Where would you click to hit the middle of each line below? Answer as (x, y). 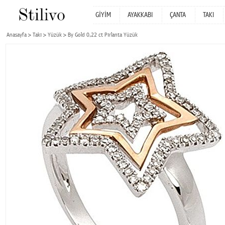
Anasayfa (17, 35)
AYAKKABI (140, 15)
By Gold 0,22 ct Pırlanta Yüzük (103, 35)
